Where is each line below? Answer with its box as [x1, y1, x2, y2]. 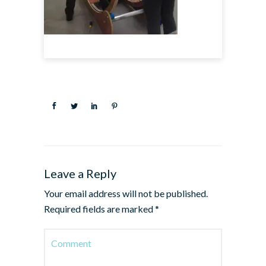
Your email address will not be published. [44, 188, 208, 199]
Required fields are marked [44, 203, 155, 214]
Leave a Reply [44, 166, 116, 180]
